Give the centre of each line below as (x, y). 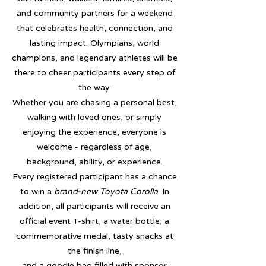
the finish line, (94, 251)
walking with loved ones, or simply (94, 117)
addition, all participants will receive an (94, 206)
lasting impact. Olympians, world (94, 43)
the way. (94, 88)
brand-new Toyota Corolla (106, 191)
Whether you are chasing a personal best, (94, 102)
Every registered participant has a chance (94, 177)
